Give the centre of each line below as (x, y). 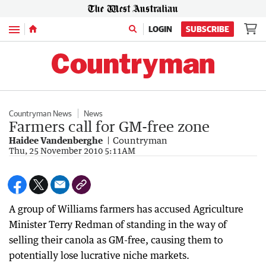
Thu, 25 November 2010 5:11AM (72, 151)
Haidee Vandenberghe (56, 140)
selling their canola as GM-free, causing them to (116, 240)
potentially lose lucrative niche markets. (99, 255)
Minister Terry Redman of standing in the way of (118, 224)
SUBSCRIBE (208, 29)
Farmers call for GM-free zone (109, 126)
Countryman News (40, 113)
